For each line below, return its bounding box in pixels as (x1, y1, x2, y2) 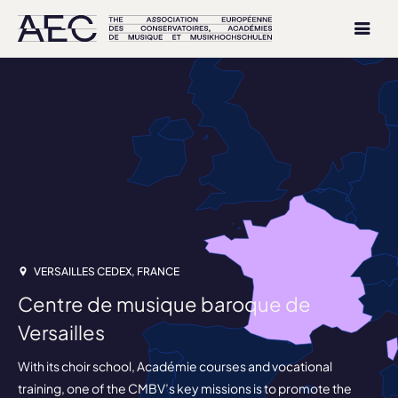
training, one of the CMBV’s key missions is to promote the (18, 380, 352, 396)
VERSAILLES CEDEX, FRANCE (32, 265, 179, 278)
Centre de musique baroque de (18, 291, 311, 316)
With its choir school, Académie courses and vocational (18, 358, 332, 374)
